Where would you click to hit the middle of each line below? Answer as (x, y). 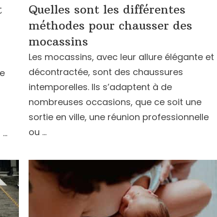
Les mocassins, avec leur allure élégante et (121, 57)
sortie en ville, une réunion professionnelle (119, 117)
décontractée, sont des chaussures (106, 72)
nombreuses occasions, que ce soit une (115, 102)
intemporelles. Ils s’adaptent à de (100, 87)
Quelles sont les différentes (107, 9)
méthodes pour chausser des (110, 25)
